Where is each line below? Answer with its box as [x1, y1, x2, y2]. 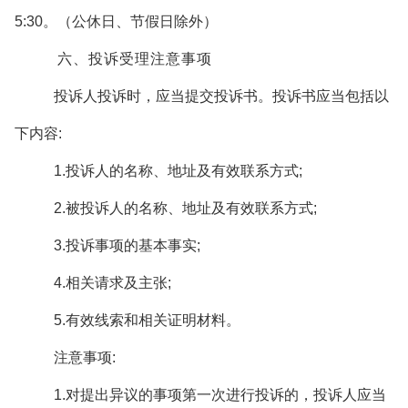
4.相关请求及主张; [54, 275, 171, 291]
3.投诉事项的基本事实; [54, 238, 200, 253]
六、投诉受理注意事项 [57, 51, 212, 66]
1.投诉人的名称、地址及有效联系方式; [54, 163, 302, 178]
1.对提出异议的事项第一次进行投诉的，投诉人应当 [54, 387, 386, 403]
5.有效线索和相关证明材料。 [54, 312, 240, 328]
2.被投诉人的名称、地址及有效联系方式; [54, 200, 317, 216]
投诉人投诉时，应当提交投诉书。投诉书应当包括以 [54, 88, 389, 104]
